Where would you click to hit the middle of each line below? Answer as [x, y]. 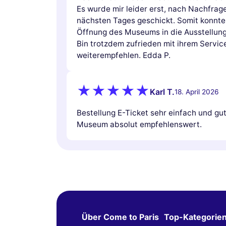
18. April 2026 [197, 92]
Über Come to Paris [120, 217]
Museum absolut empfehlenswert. [139, 125]
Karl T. [162, 92]
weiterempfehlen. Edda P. [124, 55]
